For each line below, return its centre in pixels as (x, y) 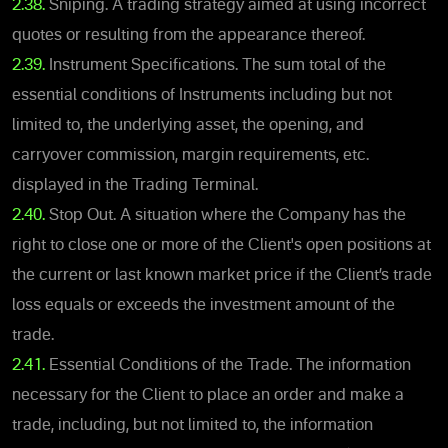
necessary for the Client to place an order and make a (208, 395)
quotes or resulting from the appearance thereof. (188, 35)
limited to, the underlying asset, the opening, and (188, 125)
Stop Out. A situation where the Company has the (225, 215)
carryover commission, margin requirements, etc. (190, 155)
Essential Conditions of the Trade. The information (228, 365)
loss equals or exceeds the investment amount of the (203, 305)
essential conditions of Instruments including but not (202, 95)
